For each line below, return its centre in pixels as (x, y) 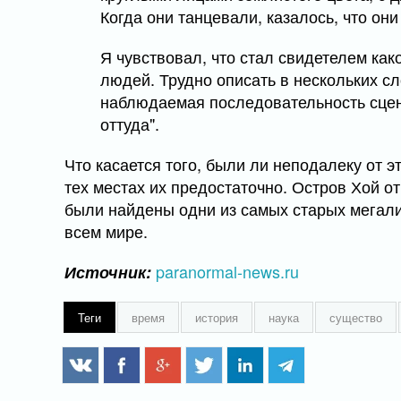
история (217, 317)
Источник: (108, 272)
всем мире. (108, 231)
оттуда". (130, 124)
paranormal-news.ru (227, 271)
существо (356, 317)
